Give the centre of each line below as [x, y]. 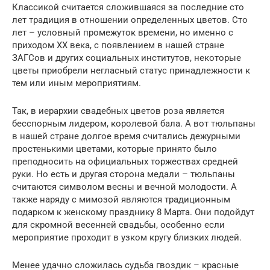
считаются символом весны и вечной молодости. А [124, 187]
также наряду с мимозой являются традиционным [121, 199]
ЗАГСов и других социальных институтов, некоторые [127, 58]
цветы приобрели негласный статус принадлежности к [131, 70]
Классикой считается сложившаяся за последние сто [128, 7]
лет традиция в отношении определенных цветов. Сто [130, 20]
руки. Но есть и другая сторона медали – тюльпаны [124, 174]
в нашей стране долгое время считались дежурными [126, 136]
